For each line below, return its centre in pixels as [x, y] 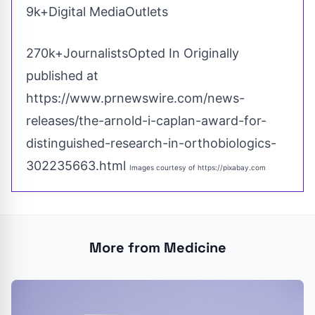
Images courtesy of [163, 168]
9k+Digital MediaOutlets [97, 12]
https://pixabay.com [232, 168]
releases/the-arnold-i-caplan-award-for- [146, 121]
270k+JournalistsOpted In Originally [133, 53]
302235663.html [76, 166]
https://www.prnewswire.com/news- [135, 98]
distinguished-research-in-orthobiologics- [151, 143]
